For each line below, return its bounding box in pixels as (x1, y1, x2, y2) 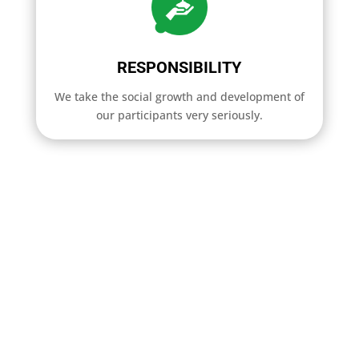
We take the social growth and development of (54, 88, 305, 104)
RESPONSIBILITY (117, 57, 242, 77)
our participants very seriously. (95, 107, 263, 123)
